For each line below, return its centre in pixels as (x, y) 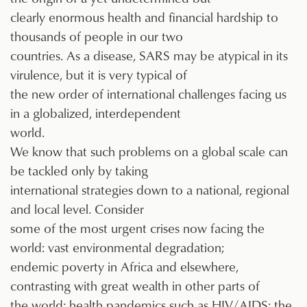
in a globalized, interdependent (96, 113)
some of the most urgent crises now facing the (137, 228)
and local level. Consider (77, 209)
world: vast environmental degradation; (117, 247)
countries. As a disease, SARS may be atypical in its (149, 56)
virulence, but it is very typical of (99, 75)
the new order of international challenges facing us (148, 94)
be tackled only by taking (79, 171)
